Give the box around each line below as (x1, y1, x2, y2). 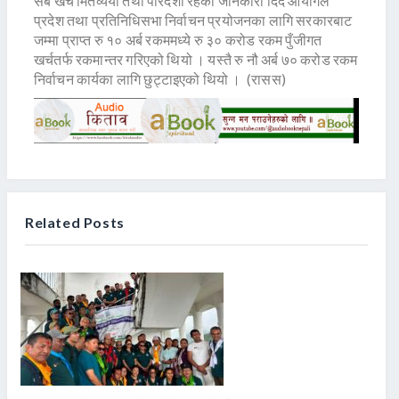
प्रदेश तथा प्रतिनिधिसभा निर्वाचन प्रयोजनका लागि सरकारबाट (34, 12, 353, 29)
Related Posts (25, 213, 125, 231)
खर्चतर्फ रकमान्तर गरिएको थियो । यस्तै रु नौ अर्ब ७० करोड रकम (34, 51, 358, 69)
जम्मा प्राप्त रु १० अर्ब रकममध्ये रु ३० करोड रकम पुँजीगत (34, 31, 322, 49)
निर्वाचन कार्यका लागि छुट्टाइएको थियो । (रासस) (34, 70, 286, 88)
